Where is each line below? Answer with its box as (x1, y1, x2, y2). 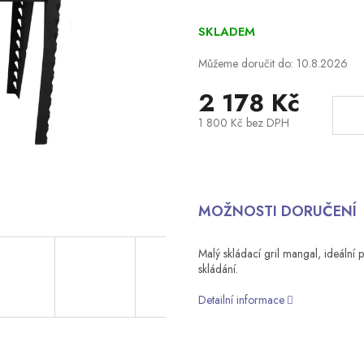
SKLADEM (198, 23, 255, 41)
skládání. (198, 260, 238, 277)
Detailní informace (198, 291, 284, 308)
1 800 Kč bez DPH (198, 115, 289, 132)
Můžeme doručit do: (198, 55, 293, 72)
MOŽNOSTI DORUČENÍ (198, 201, 357, 223)
